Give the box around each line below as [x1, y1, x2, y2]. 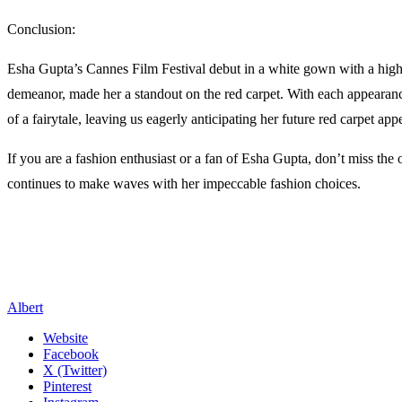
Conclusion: [7, 21, 75, 37]
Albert [7, 299, 43, 315]
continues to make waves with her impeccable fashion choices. [7, 175, 361, 191]
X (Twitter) [43, 362, 107, 378]
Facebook [43, 345, 99, 362]
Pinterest [43, 378, 92, 394]
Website [43, 329, 88, 345]
